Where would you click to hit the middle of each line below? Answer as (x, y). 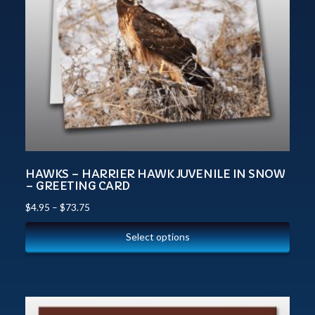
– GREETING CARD (78, 185)
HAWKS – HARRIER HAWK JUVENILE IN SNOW (155, 173)
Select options (157, 236)
